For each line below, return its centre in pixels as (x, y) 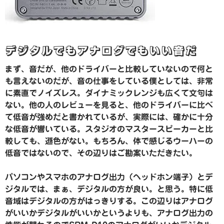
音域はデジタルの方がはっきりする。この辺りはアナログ (109, 201)
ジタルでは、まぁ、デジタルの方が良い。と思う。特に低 (109, 189)
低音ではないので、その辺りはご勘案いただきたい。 (101, 153)
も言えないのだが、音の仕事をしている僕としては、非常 (109, 81)
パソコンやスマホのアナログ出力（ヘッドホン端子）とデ (109, 177)
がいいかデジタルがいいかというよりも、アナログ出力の (109, 213)
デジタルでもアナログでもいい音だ (101, 51)
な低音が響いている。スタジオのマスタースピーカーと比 (109, 129)
